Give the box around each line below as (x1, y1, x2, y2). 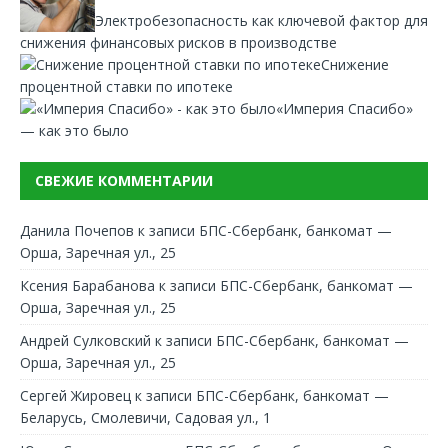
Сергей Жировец (20, 385, 131, 405)
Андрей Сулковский (20, 330, 151, 350)
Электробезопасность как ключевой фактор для (95, 10, 428, 30)
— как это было (20, 120, 129, 140)
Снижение (321, 54, 389, 74)
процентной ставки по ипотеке (20, 76, 233, 96)
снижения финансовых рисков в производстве (20, 32, 337, 52)
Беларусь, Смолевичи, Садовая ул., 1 (20, 407, 271, 427)
